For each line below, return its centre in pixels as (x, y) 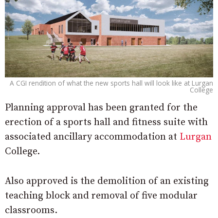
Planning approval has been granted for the (101, 108)
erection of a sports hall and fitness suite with (106, 122)
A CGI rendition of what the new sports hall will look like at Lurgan (111, 83)
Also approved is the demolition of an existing (107, 181)
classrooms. (31, 210)
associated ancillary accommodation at (92, 137)
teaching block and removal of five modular (101, 196)
